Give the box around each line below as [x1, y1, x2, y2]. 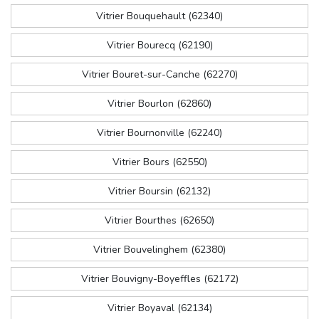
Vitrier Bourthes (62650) [105, 214, 214, 228]
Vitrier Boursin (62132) [108, 184, 211, 199]
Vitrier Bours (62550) [112, 155, 207, 169]
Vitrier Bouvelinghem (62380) [93, 243, 226, 257]
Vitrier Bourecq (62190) [106, 38, 213, 53]
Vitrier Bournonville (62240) [97, 126, 222, 140]
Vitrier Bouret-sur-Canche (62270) [81, 68, 238, 82]
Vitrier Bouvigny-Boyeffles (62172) [80, 272, 239, 286]
